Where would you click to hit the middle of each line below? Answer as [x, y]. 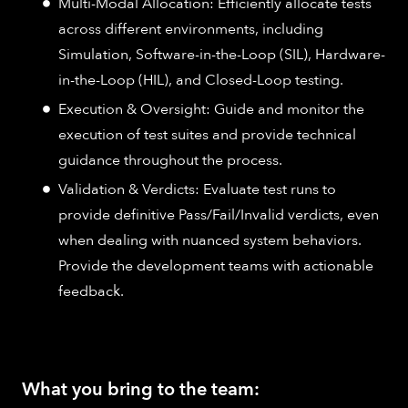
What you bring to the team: [141, 389]
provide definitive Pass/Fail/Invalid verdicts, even [219, 214]
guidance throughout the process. [170, 160]
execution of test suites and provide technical [207, 134]
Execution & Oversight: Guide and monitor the [211, 109]
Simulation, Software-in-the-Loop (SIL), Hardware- [222, 54]
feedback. [91, 291]
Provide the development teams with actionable [216, 265]
